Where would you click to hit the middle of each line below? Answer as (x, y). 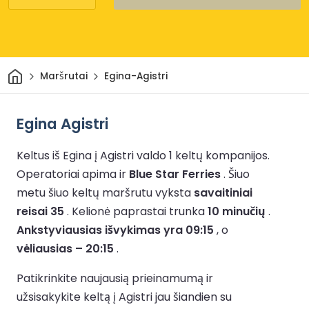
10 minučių (237, 211)
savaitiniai (223, 192)
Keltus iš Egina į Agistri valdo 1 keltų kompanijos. (143, 155)
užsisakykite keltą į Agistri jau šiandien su (124, 297)
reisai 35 (40, 211)
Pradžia (41, 72)
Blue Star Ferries (175, 174)
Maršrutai (63, 77)
